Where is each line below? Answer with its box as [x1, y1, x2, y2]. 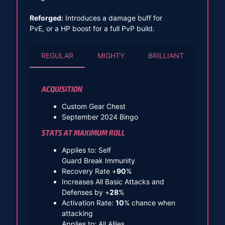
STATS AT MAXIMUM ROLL [41, 129, 125, 138]
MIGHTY [97, 51, 125, 60]
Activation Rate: [61, 198, 116, 207]
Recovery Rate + [61, 167, 117, 175]
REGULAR [41, 51, 74, 60]
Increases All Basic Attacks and [61, 177, 164, 186]
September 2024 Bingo [61, 113, 138, 121]
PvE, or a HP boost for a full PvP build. [29, 24, 155, 33]
